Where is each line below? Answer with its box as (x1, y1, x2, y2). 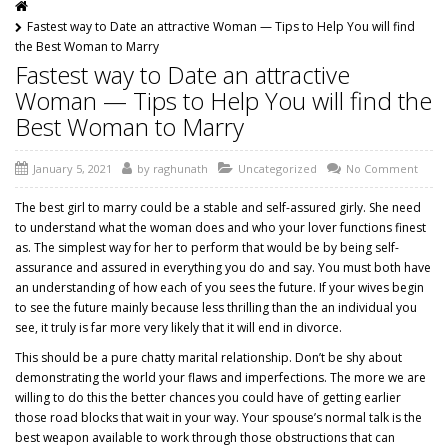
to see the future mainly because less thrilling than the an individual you (15, 298, 417, 316)
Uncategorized (238, 160, 317, 176)
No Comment (346, 160, 418, 176)
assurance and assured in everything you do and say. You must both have (15, 258, 431, 276)
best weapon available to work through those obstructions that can (15, 428, 395, 446)
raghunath (153, 160, 208, 176)
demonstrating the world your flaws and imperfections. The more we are (15, 368, 426, 386)
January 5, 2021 (33, 160, 112, 176)
